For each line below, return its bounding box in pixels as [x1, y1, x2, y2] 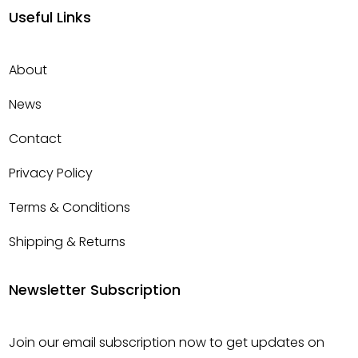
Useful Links [9, 7, 92, 27]
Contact [9, 129, 62, 148]
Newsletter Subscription [9, 280, 181, 300]
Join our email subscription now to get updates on [9, 333, 325, 352]
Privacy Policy [9, 164, 93, 182]
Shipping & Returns [9, 233, 126, 251]
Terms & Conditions [9, 198, 131, 217]
